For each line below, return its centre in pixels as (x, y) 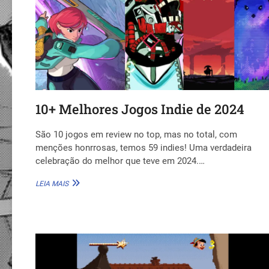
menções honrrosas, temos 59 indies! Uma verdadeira (144, 147)
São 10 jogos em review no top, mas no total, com (137, 134)
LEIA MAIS (52, 183)
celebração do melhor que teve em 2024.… (120, 161)
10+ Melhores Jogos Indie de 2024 (140, 109)
